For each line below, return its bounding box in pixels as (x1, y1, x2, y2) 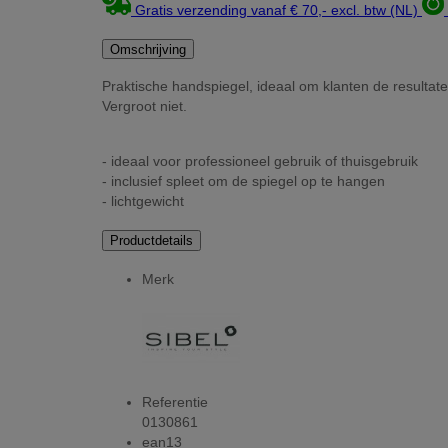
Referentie (142, 393, 208, 410)
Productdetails (110, 233, 193, 249)
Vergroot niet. (102, 98, 187, 115)
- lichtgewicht (102, 192, 184, 209)
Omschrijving (110, 41, 186, 57)
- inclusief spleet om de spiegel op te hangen (102, 172, 385, 189)
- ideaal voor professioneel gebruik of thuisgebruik (102, 152, 418, 169)
